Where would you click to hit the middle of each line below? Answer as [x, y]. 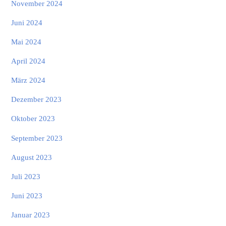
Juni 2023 [27, 196]
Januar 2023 [31, 215]
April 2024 [29, 61]
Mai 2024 [26, 41]
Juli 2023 [26, 176]
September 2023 [37, 138]
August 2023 [32, 157]
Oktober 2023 [33, 119]
